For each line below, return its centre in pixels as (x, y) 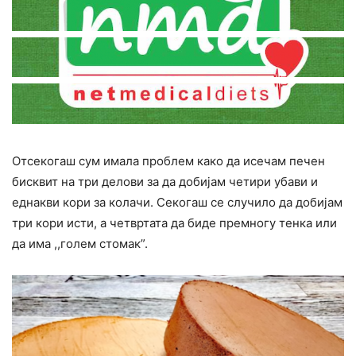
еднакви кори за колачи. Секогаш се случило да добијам (177, 202)
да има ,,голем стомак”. (80, 243)
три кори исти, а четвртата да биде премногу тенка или (174, 222)
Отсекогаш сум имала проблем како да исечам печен (168, 161)
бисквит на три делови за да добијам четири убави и (165, 181)
